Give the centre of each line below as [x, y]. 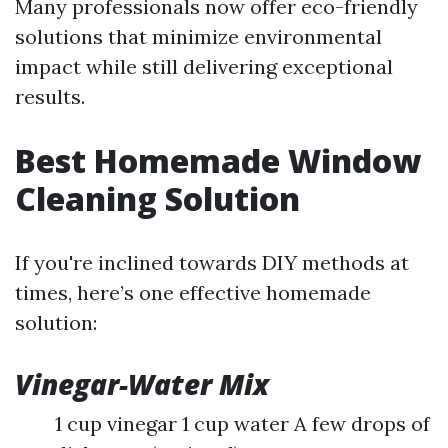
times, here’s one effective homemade [193, 292]
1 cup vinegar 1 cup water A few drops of [242, 423]
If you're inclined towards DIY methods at [212, 262]
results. [50, 96]
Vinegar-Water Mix [142, 384]
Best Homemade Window [218, 160]
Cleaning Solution [157, 198]
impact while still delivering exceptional [204, 66]
